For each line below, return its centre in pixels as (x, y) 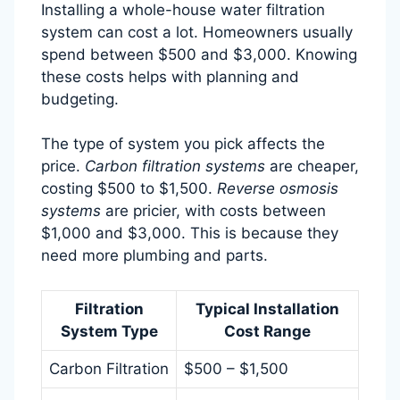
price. (63, 167)
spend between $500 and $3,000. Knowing (199, 54)
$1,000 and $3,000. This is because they (190, 233)
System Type (109, 331)
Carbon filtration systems (175, 167)
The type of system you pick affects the (183, 144)
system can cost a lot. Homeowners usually (197, 32)
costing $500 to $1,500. (129, 189)
